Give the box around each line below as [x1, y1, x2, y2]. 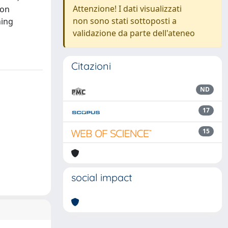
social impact [71, 171, 132, 184]
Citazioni [71, 60, 111, 72]
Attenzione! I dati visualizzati [73, 3, 182, 14]
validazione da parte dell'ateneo [73, 27, 195, 39]
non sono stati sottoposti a [73, 15, 177, 26]
